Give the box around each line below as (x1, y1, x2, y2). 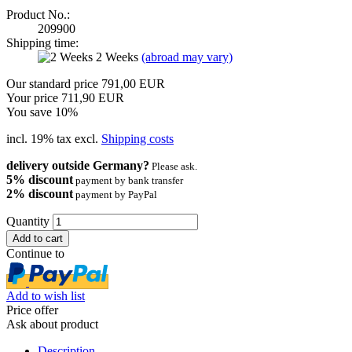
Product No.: (6, 7, 70, 21)
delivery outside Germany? (6, 158, 149, 172)
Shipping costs (101, 131, 174, 145)
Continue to (6, 246, 64, 260)
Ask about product (6, 317, 98, 331)
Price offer (6, 302, 58, 317)
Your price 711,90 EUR (6, 90, 124, 104)
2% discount (6, 186, 73, 200)
